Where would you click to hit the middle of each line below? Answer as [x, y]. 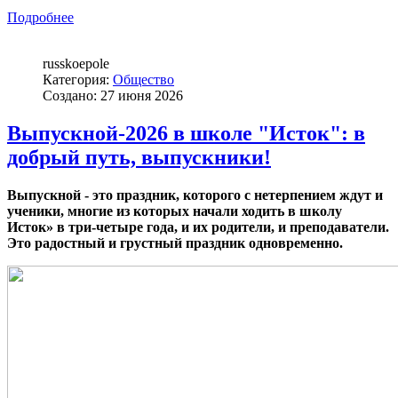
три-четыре [106, 227]
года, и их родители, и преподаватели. [266, 227]
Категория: [78, 79]
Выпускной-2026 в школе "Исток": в [186, 133]
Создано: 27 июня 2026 [113, 95]
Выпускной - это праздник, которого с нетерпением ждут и [195, 195]
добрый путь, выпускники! [139, 157]
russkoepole [76, 63]
